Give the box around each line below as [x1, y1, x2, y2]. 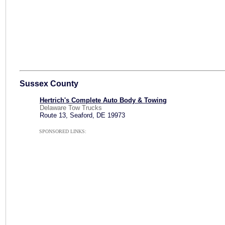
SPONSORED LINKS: [39, 129, 86, 134]
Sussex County [20, 79, 78, 88]
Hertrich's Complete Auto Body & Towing [40, 96, 167, 104]
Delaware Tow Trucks [40, 104, 102, 111]
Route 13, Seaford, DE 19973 [40, 111, 125, 119]
